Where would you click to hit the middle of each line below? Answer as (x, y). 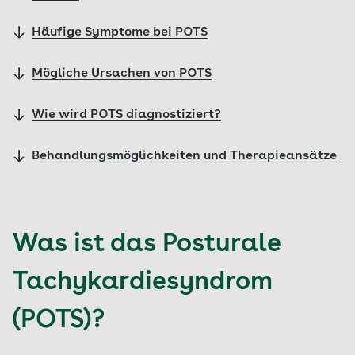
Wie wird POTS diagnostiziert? (126, 115)
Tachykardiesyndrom (143, 283)
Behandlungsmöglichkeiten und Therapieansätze (184, 156)
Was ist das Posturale (147, 245)
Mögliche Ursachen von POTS (122, 74)
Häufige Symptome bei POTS (120, 32)
